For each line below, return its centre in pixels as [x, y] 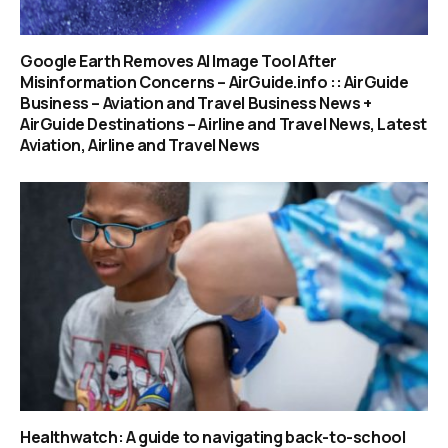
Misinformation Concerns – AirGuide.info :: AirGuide [214, 82]
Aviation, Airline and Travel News [140, 145]
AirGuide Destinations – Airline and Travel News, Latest [224, 124]
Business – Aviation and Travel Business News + [196, 103]
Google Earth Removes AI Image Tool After [179, 61]
